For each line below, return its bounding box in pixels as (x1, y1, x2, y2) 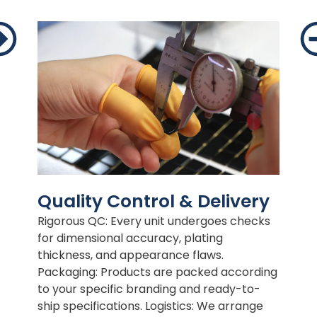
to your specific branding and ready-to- (37, 280, 260, 297)
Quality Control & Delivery (37, 188, 270, 214)
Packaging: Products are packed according (37, 263, 277, 280)
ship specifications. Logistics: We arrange (37, 297, 263, 314)
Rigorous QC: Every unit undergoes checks (37, 212, 270, 229)
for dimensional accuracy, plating (37, 229, 223, 246)
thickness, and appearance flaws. (37, 246, 224, 263)
